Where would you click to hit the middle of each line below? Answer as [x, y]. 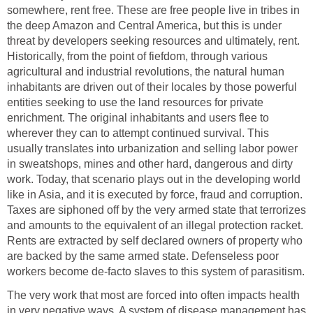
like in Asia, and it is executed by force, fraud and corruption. [155, 195]
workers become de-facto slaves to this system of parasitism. [156, 272]
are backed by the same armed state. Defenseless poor [143, 256]
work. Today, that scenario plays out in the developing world [154, 180]
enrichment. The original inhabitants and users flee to [138, 118]
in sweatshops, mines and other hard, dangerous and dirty [150, 164]
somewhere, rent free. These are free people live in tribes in [153, 10]
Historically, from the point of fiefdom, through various [137, 57]
